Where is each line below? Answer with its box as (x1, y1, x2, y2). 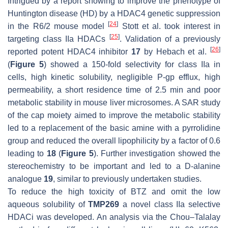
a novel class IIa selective (119, 199, 220, 209)
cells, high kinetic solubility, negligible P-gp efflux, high (8, 72, 220, 81)
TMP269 (88, 199, 120, 209)
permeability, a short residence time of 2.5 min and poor (8, 85, 220, 94)
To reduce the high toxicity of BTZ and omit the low (8, 187, 220, 196)
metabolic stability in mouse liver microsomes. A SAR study (8, 98, 220, 107)
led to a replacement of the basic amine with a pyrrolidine (8, 123, 220, 132)
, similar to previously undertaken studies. (53, 174, 204, 183)
